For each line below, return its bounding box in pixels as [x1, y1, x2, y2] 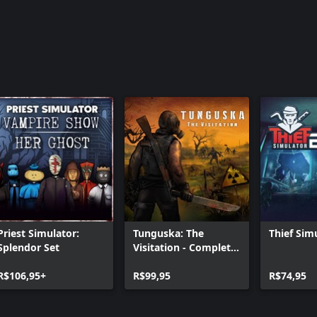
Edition [133, 255, 168, 268]
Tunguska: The [133, 226, 204, 240]
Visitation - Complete [133, 241, 236, 254]
